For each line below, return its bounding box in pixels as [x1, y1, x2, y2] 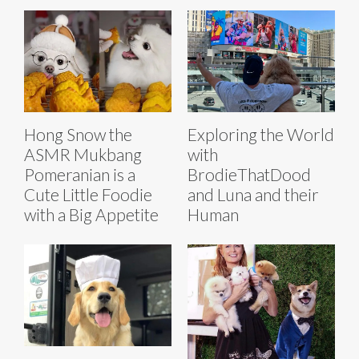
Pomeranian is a [24, 163, 135, 184]
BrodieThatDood [188, 163, 311, 184]
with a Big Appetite [24, 204, 159, 224]
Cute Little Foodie [24, 184, 152, 204]
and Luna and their [188, 184, 319, 204]
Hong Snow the [24, 123, 132, 144]
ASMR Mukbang [24, 143, 142, 164]
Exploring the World [188, 123, 334, 144]
